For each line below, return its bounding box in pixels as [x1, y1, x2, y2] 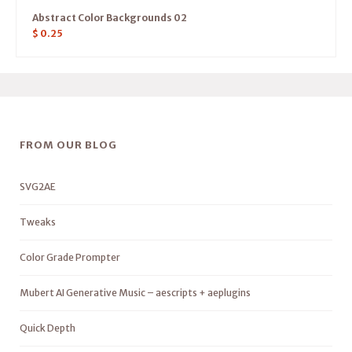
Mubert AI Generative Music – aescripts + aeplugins [20, 287, 251, 299]
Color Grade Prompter [20, 251, 120, 264]
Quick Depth [20, 322, 75, 335]
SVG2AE [20, 181, 56, 193]
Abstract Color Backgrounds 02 [32, 12, 187, 24]
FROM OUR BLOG [20, 138, 117, 152]
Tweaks [20, 216, 56, 229]
